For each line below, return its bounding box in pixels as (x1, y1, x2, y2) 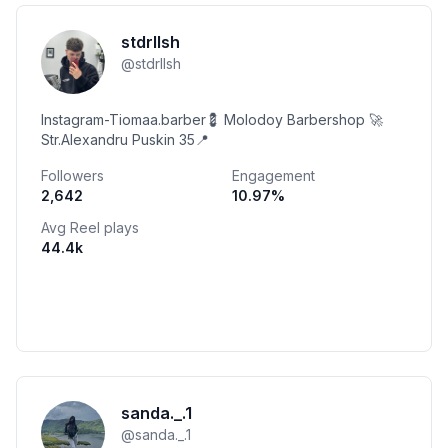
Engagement (232, 167, 315, 184)
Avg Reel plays (41, 219, 139, 236)
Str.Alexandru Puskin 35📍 (41, 131, 209, 148)
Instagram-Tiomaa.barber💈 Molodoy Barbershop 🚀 (41, 111, 383, 128)
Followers (41, 167, 104, 184)
